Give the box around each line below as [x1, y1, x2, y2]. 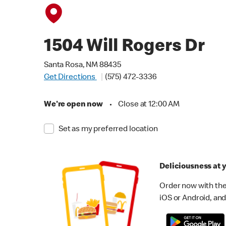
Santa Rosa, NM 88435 [44, 62, 121, 70]
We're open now [44, 101, 103, 109]
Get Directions [44, 74, 97, 82]
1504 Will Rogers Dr [44, 38, 205, 56]
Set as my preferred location [58, 126, 158, 134]
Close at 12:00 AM [118, 101, 180, 109]
